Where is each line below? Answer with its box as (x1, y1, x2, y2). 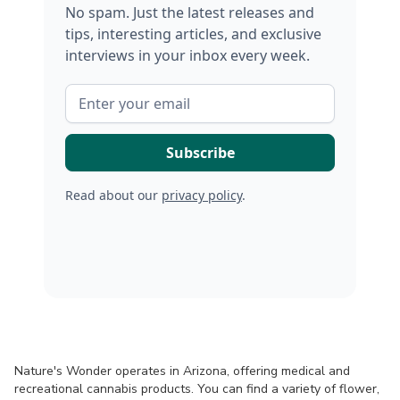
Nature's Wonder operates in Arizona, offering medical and (14, 362, 350, 379)
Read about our (65, 187, 162, 204)
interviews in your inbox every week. (65, 46, 310, 65)
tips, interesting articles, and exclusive (65, 24, 321, 44)
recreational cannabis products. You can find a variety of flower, (14, 380, 379, 397)
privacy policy (162, 187, 242, 204)
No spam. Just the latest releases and (65, 3, 314, 22)
